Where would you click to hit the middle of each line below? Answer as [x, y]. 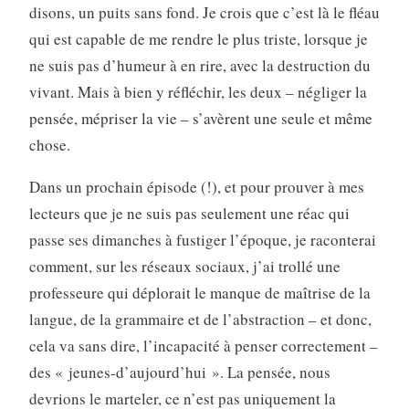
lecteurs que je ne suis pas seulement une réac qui [189, 214]
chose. [49, 145]
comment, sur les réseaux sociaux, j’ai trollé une [184, 267]
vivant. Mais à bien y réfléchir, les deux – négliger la [198, 92]
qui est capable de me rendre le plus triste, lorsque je [198, 39]
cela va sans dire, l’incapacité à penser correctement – [203, 346]
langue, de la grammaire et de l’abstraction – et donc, [200, 320]
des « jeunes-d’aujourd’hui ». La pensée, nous [179, 372]
